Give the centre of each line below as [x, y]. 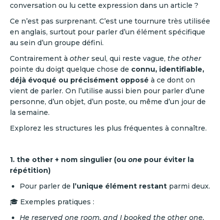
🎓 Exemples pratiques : [52, 202]
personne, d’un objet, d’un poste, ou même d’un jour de [108, 102]
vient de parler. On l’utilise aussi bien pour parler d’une [107, 91]
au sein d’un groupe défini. [58, 43]
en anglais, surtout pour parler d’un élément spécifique [108, 32]
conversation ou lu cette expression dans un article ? [105, 5]
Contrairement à [40, 58]
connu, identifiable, [168, 69]
